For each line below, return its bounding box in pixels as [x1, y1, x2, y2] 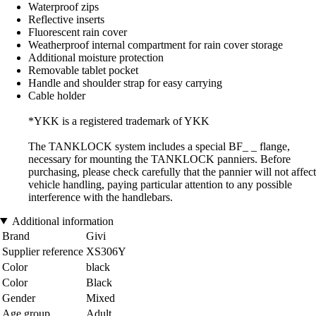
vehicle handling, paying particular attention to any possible [28, 178, 292, 190]
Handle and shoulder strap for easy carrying [28, 76, 222, 89]
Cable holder [28, 89, 85, 102]
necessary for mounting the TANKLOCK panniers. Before [28, 152, 291, 165]
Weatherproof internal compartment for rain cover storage [28, 38, 283, 51]
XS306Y [86, 245, 126, 257]
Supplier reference [2, 245, 83, 257]
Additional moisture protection [28, 51, 164, 63]
